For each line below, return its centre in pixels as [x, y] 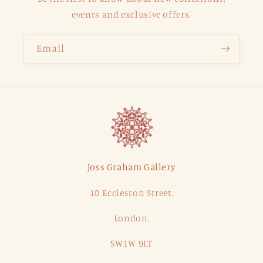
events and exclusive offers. [131, 14]
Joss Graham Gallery [131, 167]
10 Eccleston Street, [131, 193]
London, [131, 218]
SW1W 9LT [131, 243]
